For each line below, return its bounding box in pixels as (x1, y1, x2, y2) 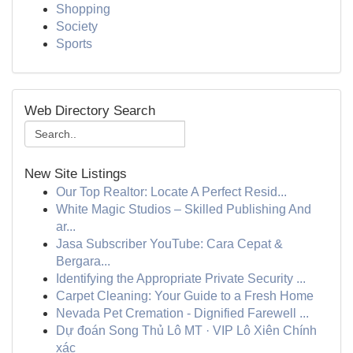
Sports (56, 37, 92, 50)
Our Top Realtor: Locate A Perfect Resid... (56, 185, 287, 199)
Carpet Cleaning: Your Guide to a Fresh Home (56, 289, 314, 303)
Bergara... (56, 255, 110, 268)
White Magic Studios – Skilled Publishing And (56, 203, 311, 216)
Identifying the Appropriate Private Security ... (56, 272, 306, 285)
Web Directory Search (24, 103, 155, 118)
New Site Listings (24, 166, 127, 181)
